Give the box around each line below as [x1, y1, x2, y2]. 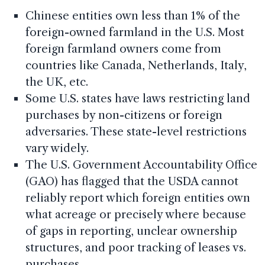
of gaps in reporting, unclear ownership [25, 224, 237, 238]
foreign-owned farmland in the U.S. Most [25, 25, 244, 40]
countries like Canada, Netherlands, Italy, [25, 59, 247, 73]
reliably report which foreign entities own [25, 191, 250, 205]
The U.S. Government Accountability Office [25, 158, 257, 172]
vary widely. [25, 141, 89, 156]
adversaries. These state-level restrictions [25, 125, 247, 139]
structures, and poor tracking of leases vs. [25, 241, 246, 255]
